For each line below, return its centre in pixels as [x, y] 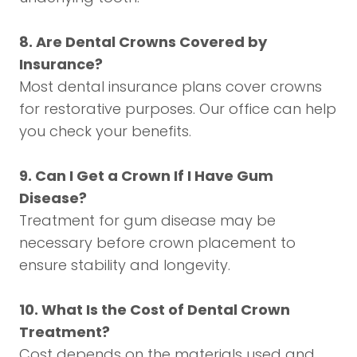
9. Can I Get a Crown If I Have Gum [146, 176]
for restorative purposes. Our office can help [178, 109]
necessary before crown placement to [157, 243]
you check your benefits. [105, 131]
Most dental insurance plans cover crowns [171, 86]
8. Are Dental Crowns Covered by [143, 42]
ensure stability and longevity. [125, 265]
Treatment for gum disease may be [147, 220]
